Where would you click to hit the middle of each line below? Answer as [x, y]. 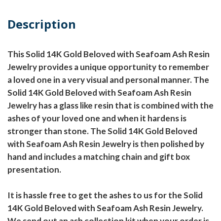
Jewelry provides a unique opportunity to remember [108, 67]
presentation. [34, 170]
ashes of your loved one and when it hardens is [97, 118]
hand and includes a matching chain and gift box [99, 157]
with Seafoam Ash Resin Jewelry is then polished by [106, 144]
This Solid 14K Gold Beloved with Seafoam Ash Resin [109, 54]
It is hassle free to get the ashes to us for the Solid [105, 195]
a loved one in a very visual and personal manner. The [108, 80]
